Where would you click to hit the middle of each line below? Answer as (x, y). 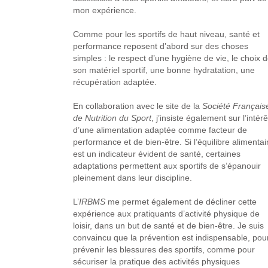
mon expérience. (104, 10)
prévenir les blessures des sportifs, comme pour (164, 249)
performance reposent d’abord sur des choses (160, 46)
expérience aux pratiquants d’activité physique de (166, 214)
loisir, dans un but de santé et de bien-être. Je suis (168, 226)
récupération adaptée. (115, 82)
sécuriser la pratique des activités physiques (156, 261)
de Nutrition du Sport (112, 118)
